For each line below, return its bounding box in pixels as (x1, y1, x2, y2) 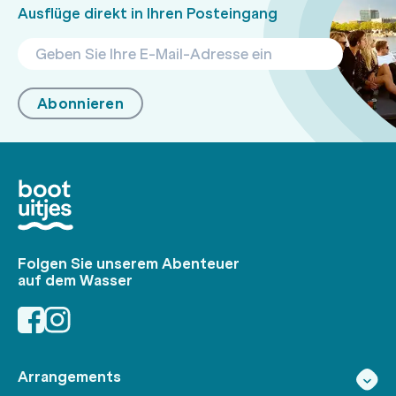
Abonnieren (37, 94, 124, 112)
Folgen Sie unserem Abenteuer (18, 254, 240, 272)
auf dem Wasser (18, 270, 133, 289)
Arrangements (18, 367, 121, 385)
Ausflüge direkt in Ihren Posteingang (18, 4, 278, 22)
